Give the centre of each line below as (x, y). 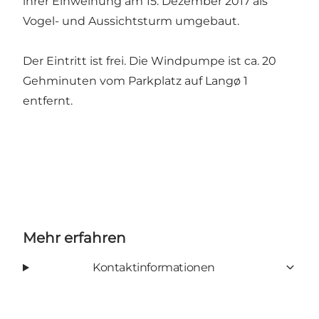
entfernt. (48, 100)
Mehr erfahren (74, 237)
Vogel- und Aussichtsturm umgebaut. (131, 21)
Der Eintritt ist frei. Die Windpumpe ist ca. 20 (150, 61)
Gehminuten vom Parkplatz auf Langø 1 (135, 80)
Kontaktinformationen (153, 267)
